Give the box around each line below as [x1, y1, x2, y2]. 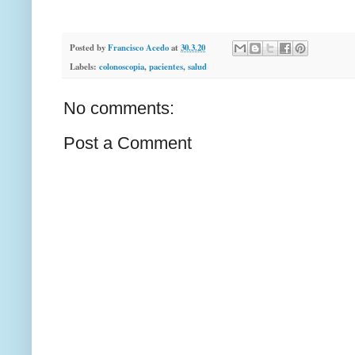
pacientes [149, 60, 183, 74]
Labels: [70, 60, 99, 74]
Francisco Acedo [108, 40, 169, 54]
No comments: [63, 98, 174, 119]
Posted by [70, 40, 108, 54]
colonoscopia [99, 60, 144, 74]
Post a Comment [63, 133, 192, 154]
